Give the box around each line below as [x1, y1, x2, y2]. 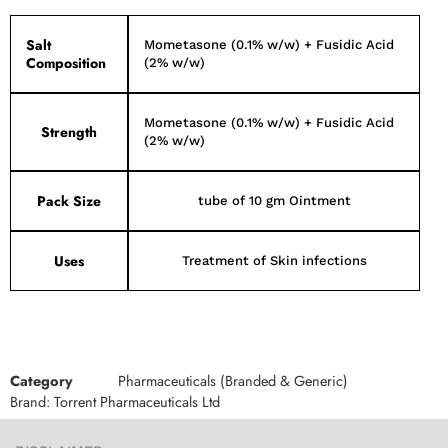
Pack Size [37, 191, 101, 211]
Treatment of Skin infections [181, 253, 367, 268]
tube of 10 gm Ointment [197, 193, 351, 208]
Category [10, 369, 73, 391]
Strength [41, 122, 97, 142]
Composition [26, 53, 106, 73]
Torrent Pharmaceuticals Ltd [54, 391, 220, 412]
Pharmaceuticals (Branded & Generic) [118, 369, 348, 391]
